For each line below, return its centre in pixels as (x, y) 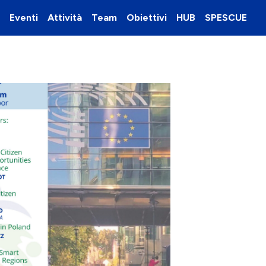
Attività (65, 18)
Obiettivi (147, 18)
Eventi (24, 18)
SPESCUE (226, 18)
